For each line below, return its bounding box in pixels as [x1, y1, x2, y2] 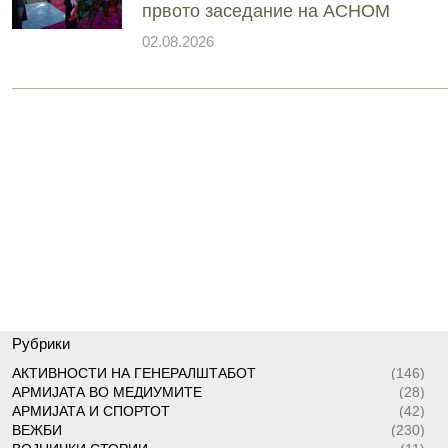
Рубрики [11, 335, 70, 353]
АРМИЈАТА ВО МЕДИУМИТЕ [11, 384, 202, 401]
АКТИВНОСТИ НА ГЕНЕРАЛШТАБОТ [11, 365, 256, 382]
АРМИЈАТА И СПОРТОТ [11, 403, 170, 420]
